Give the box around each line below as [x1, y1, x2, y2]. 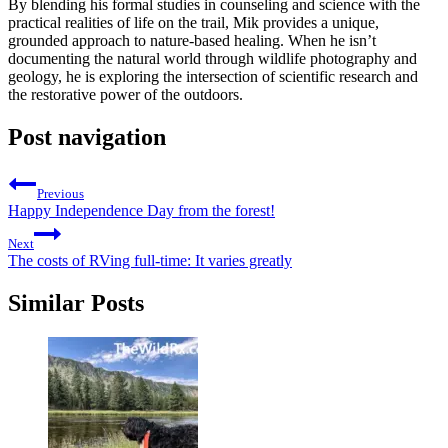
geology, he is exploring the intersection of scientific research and [8, 67, 418, 85]
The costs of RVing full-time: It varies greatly [8, 252, 292, 270]
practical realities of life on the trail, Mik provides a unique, [8, 13, 379, 31]
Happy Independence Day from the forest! [8, 202, 275, 220]
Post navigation [8, 123, 166, 150]
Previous [37, 186, 84, 202]
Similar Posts [8, 290, 144, 317]
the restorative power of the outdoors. [8, 85, 243, 103]
